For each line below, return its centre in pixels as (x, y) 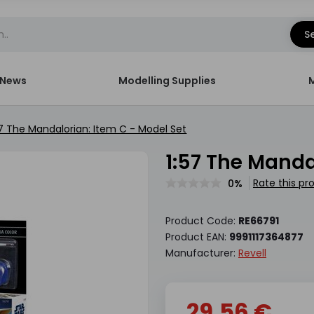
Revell (252, 253)
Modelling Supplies (168, 81)
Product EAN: (197, 237)
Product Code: (202, 221)
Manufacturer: (202, 253)
